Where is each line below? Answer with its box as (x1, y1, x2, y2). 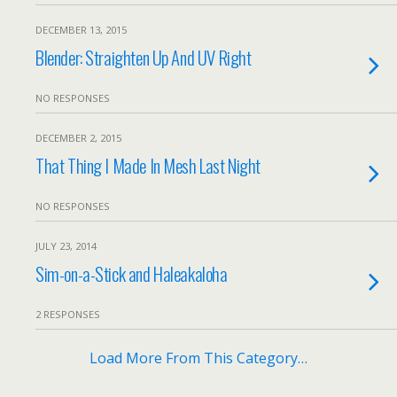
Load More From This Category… (90, 348, 307, 368)
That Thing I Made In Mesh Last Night (35, 152, 261, 179)
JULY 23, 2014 (35, 239, 97, 253)
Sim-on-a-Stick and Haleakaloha (35, 260, 228, 287)
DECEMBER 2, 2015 (35, 131, 121, 144)
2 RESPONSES (35, 307, 100, 321)
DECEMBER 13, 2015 (35, 23, 127, 36)
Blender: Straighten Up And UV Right (35, 43, 252, 71)
